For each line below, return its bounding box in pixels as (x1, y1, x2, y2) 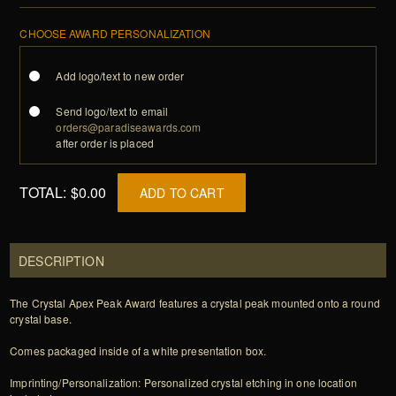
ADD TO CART (140, 184, 225, 202)
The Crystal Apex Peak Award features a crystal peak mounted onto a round (10, 295, 380, 311)
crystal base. (10, 311, 72, 327)
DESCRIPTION (19, 252, 104, 270)
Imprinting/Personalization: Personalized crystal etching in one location (10, 375, 357, 391)
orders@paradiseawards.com (56, 119, 202, 135)
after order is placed (56, 135, 154, 151)
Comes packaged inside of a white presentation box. (10, 343, 267, 359)
